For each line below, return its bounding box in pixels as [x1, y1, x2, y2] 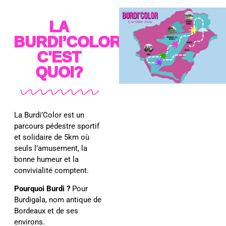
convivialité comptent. [14, 165, 91, 175]
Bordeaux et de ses [14, 206, 79, 216]
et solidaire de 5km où [14, 132, 90, 142]
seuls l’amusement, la [14, 143, 88, 153]
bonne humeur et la [14, 154, 79, 164]
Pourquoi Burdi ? [14, 184, 71, 194]
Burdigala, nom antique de [14, 195, 102, 205]
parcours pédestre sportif [14, 121, 100, 131]
